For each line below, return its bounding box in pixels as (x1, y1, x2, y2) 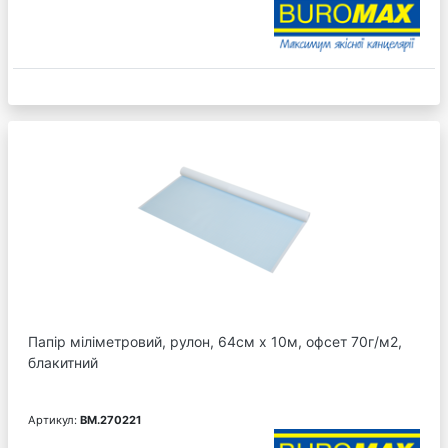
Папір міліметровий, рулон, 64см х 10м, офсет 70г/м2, (28, 333, 402, 351)
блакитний (28, 354, 98, 372)
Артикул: (28, 413, 80, 428)
